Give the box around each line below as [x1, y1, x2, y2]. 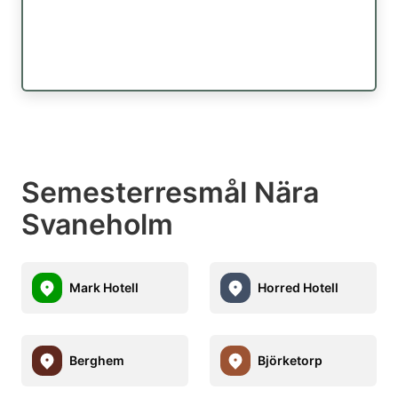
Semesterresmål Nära [21, 174, 319, 210]
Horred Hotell [258, 280, 338, 296]
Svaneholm [21, 206, 173, 242]
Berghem [69, 353, 124, 369]
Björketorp [258, 353, 322, 369]
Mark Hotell [69, 280, 139, 296]
